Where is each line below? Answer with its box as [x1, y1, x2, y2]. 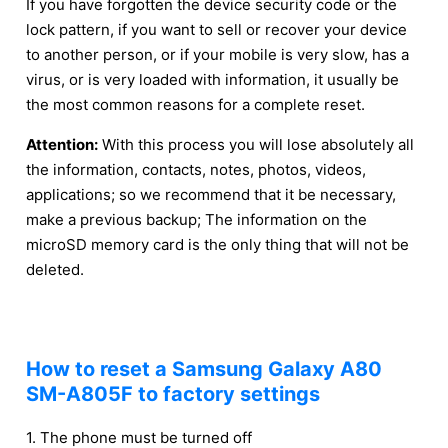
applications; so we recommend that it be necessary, [26, 185, 396, 204]
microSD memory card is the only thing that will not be [26, 235, 409, 254]
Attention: [26, 135, 98, 154]
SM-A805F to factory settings [26, 382, 320, 406]
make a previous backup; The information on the [26, 210, 367, 229]
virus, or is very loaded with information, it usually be [26, 70, 399, 89]
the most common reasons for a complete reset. [26, 95, 365, 114]
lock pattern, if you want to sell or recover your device [26, 20, 407, 39]
